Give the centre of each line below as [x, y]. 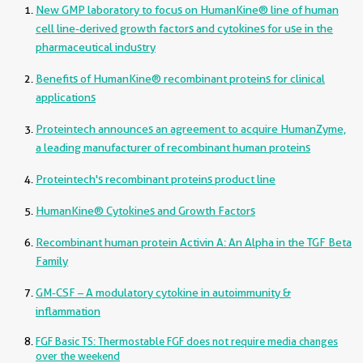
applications [66, 97]
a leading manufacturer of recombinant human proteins [173, 147]
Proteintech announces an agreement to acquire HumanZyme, [191, 129]
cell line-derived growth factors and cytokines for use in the [184, 28]
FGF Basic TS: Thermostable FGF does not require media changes [187, 341]
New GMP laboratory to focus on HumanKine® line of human [187, 10]
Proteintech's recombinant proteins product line [156, 179]
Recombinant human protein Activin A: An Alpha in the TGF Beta [194, 242]
